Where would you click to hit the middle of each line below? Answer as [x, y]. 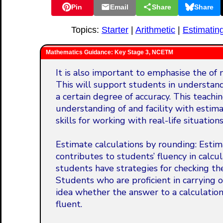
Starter [115, 30]
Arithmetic [155, 30]
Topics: [86, 30]
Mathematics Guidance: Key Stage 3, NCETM [110, 52]
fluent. [69, 204]
